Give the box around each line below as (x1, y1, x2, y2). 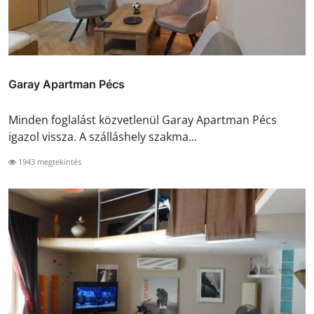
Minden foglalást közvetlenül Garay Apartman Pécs (8, 111, 277, 128)
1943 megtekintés (16, 156, 81, 167)
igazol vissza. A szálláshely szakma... (8, 128, 197, 144)
